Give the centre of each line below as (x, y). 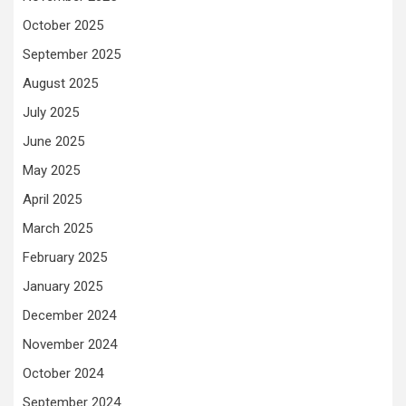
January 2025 (63, 286)
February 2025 (65, 257)
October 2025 (63, 25)
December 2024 (69, 315)
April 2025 (52, 199)
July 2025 (51, 112)
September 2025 (72, 54)
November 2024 (70, 344)
